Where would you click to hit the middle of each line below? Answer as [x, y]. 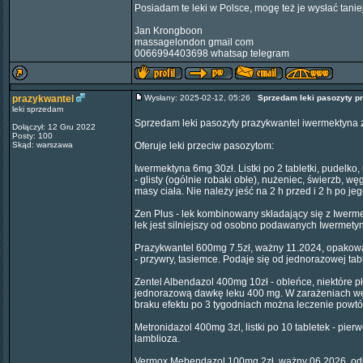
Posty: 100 [32, 136]
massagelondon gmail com [194, 42]
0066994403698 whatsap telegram [212, 53]
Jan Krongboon [169, 31]
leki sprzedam [38, 109]
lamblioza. [157, 339]
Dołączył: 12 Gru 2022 [54, 127]
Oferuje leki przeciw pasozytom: [204, 146]
